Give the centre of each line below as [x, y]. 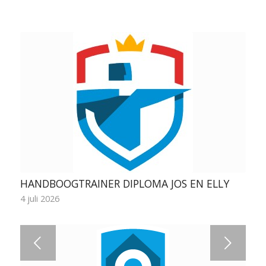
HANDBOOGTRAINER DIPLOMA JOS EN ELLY [124, 184]
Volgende [121, 244]
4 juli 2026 [39, 199]
